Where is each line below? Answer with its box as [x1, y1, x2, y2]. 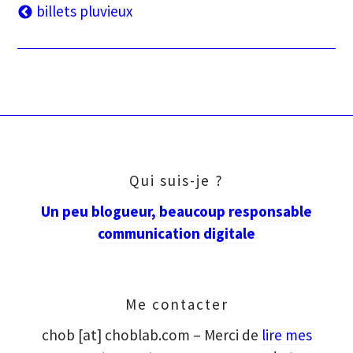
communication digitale [98, 223, 255, 243]
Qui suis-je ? [129, 171, 224, 190]
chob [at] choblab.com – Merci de [41, 325, 262, 344]
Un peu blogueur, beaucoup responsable [41, 201, 312, 221]
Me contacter [124, 294, 229, 314]
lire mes [261, 325, 312, 344]
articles [17, 57, 78, 82]
